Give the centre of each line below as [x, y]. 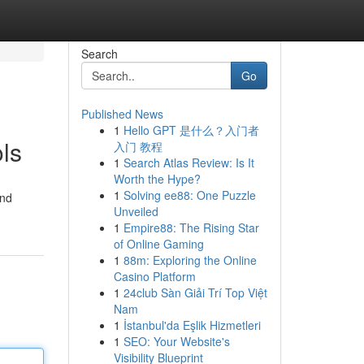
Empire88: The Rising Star [191, 227]
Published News [122, 114]
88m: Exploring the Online [190, 260]
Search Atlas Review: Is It [188, 162]
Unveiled [136, 211]
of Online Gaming [158, 244]
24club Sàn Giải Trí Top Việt [195, 292]
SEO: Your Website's [176, 341]
